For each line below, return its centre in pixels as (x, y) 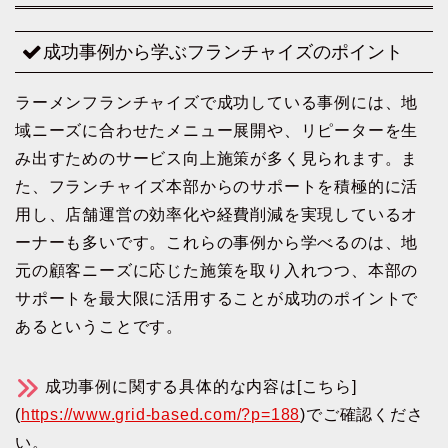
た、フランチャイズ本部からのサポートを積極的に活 (217, 187)
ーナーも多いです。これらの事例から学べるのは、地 (217, 243)
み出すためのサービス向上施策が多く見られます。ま (217, 159)
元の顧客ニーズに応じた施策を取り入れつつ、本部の (217, 271)
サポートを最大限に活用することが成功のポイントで (217, 299)
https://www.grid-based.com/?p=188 (160, 415)
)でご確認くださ (362, 415)
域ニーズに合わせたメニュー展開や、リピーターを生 (217, 131)
